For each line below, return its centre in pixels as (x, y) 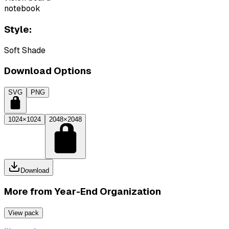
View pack (24, 213)
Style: (18, 29)
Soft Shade (25, 50)
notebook (22, 9)
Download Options (48, 71)
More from (29, 191)
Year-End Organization (108, 191)
